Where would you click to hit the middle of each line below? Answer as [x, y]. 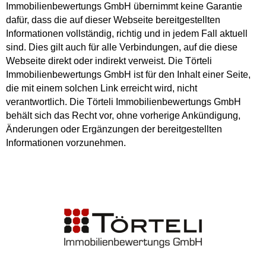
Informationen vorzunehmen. [66, 142]
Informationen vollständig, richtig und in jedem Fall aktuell [127, 33]
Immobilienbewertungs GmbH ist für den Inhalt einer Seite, [128, 74]
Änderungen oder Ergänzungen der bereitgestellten [114, 129]
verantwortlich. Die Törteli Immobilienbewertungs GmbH [123, 102]
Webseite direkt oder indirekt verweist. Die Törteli [109, 61]
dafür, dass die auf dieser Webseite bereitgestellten [113, 20]
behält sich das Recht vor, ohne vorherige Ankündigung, [123, 115]
